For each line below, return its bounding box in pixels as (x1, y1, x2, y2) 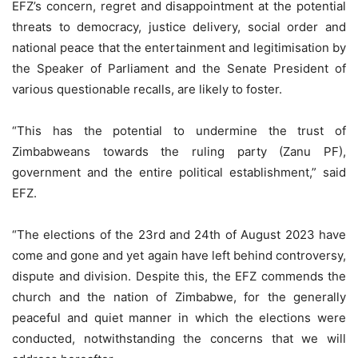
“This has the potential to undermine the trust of (12, 123, 346, 139)
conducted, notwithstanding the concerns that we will (12, 331, 346, 347)
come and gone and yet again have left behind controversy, (12, 248, 346, 264)
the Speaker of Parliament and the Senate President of (12, 61, 346, 77)
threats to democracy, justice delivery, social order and (12, 19, 346, 35)
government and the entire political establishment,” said (12, 165, 346, 181)
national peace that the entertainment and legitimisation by (12, 40, 346, 56)
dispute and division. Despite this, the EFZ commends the (12, 268, 346, 284)
